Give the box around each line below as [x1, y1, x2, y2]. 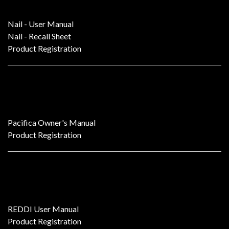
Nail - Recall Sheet [8, 31, 71, 41]
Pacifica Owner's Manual [8, 118, 96, 127]
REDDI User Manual [8, 204, 79, 214]
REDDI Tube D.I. [8, 174, 77, 193]
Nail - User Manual [8, 19, 74, 29]
